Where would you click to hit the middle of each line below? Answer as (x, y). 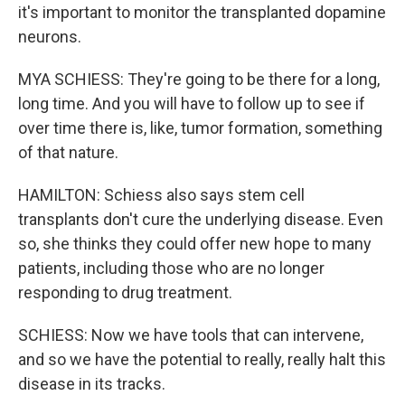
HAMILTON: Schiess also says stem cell (161, 195)
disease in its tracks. (92, 384)
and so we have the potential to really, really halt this (202, 359)
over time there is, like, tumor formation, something (200, 128)
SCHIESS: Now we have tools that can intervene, (191, 335)
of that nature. (68, 152)
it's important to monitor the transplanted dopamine (202, 12)
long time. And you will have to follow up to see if (192, 104)
